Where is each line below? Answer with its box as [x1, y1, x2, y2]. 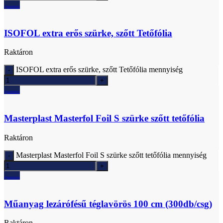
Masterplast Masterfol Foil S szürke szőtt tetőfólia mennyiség [16, 150, 207, 159]
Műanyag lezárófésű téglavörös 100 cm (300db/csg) [4, 198, 212, 209]
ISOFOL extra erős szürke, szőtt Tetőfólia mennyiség [16, 65, 183, 74]
